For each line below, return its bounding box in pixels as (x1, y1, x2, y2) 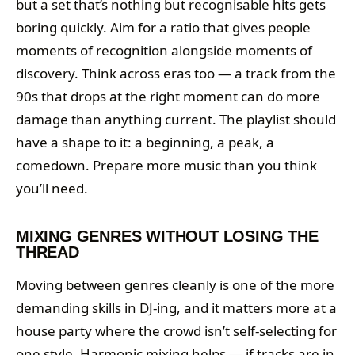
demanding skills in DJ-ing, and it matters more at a (16, 298, 337, 317)
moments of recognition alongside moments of (16, 40, 312, 59)
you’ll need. (16, 178, 88, 197)
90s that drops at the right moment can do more (16, 86, 320, 105)
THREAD (16, 242, 79, 261)
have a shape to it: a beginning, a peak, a (16, 132, 274, 151)
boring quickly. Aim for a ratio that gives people (16, 17, 311, 36)
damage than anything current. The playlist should (16, 109, 336, 128)
